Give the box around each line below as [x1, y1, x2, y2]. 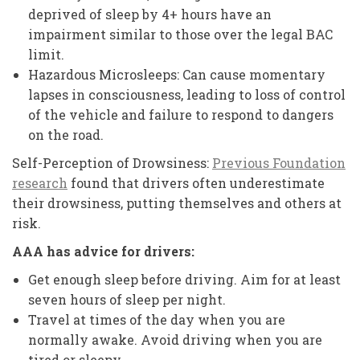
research [12, 174, 67, 191]
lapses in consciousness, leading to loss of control [28, 86, 346, 103]
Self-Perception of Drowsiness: [12, 154, 212, 171]
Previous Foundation [212, 154, 346, 171]
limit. [28, 46, 64, 63]
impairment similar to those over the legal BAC [28, 26, 333, 43]
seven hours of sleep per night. [28, 291, 226, 308]
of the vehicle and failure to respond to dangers [28, 106, 333, 123]
